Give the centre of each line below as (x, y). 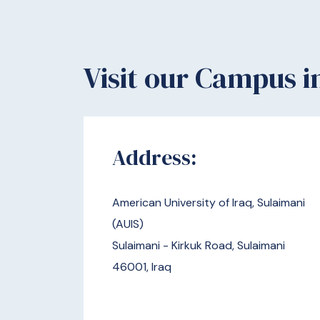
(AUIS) (129, 224)
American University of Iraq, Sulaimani (209, 202)
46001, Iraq (142, 266)
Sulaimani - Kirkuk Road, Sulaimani (199, 245)
